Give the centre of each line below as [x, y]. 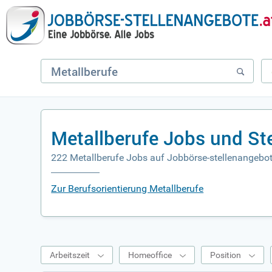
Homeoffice [150, 255]
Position [226, 255]
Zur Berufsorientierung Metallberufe [127, 189]
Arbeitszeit [70, 255]
